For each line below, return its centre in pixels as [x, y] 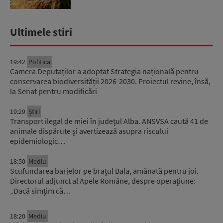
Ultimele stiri [41, 32]
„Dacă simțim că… [40, 191]
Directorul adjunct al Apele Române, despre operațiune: [103, 181]
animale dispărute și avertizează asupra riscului [89, 131]
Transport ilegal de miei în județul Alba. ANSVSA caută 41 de [109, 121]
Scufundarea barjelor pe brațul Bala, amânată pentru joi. [104, 171]
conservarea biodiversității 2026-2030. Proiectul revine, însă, [110, 81]
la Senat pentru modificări [54, 91]
